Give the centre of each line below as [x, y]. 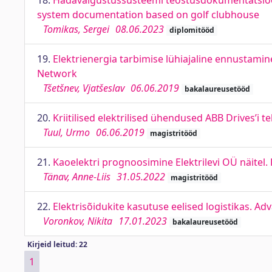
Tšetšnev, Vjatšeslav [84, 88]
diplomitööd [192, 30]
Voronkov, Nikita [78, 221]
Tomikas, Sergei [76, 29]
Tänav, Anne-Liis [77, 177]
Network [57, 73]
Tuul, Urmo [66, 132]
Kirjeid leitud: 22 [57, 244]
